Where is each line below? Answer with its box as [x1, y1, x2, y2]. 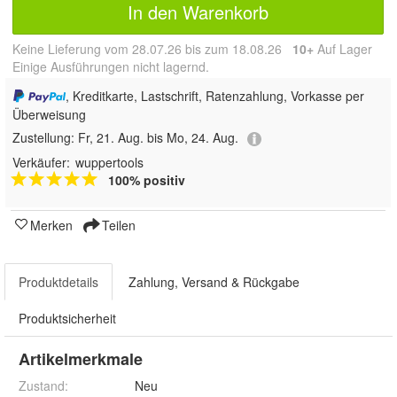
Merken [30, 215, 73, 234]
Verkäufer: [12, 152, 70, 171]
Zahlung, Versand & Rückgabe [128, 272, 300, 291]
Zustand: [19, 376, 68, 394]
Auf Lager [314, 39, 372, 58]
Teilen [98, 215, 136, 234]
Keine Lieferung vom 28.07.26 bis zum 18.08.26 [12, 39, 292, 58]
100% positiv [108, 170, 185, 189]
